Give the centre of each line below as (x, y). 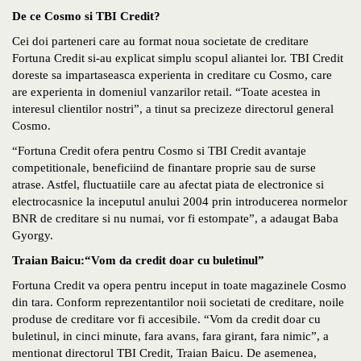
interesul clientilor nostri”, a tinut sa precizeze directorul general (173, 109)
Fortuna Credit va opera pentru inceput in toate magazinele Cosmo (179, 286)
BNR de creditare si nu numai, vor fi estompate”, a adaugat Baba (175, 219)
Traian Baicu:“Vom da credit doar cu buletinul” (138, 261)
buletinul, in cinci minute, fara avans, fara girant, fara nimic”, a (170, 336)
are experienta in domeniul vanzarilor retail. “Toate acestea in (166, 92)
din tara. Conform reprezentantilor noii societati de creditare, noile (178, 303)
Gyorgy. (33, 236)
